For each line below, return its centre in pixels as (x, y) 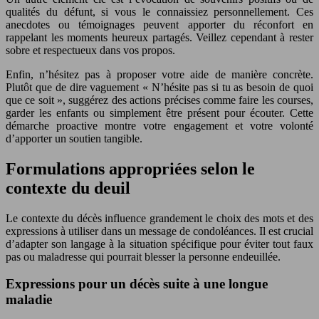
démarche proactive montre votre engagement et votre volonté (159, 125)
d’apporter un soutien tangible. (74, 138)
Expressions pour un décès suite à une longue (137, 284)
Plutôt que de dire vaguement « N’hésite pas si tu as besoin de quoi (159, 87)
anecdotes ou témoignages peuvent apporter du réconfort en (159, 24)
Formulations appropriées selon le (130, 168)
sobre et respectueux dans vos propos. (90, 50)
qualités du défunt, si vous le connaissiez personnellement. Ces (159, 11)
